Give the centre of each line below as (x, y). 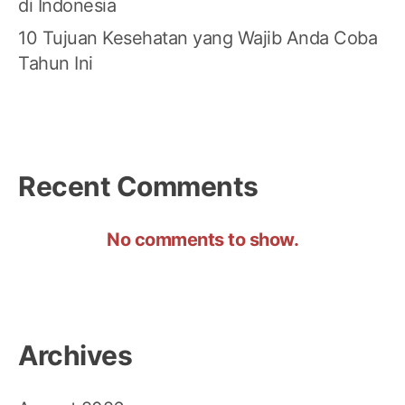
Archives (75, 355)
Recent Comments (138, 186)
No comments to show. (202, 239)
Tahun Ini (56, 64)
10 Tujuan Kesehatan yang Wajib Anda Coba (198, 38)
